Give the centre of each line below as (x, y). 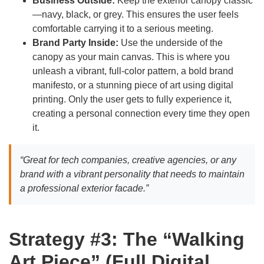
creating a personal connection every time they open (141, 114)
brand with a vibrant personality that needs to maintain (132, 174)
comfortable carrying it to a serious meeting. (123, 29)
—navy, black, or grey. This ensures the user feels (136, 15)
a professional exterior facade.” (84, 189)
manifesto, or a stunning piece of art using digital (133, 85)
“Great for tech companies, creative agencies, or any (128, 160)
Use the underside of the (171, 43)
